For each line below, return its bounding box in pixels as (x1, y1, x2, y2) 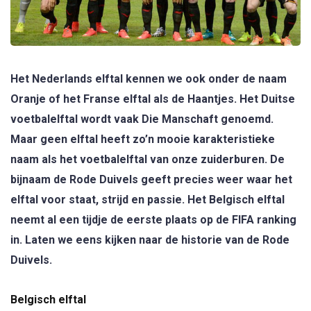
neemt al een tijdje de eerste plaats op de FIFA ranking (10, 212, 296, 226)
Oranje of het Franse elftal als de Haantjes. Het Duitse (10, 92, 295, 106)
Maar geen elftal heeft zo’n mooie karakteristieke (10, 132, 275, 146)
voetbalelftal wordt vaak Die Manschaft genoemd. (10, 112, 274, 126)
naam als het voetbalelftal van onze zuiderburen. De (10, 152, 285, 166)
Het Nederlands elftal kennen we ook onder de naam (10, 72, 287, 85)
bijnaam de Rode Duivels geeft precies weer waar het (10, 172, 292, 186)
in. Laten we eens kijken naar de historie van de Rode (10, 233, 289, 246)
